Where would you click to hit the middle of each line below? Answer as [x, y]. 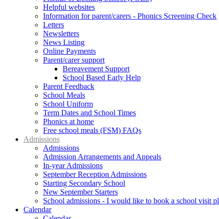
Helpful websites [69, 7]
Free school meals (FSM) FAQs [92, 130]
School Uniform [68, 104]
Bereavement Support [96, 68]
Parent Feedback [69, 86]
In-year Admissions [73, 165]
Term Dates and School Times [89, 112]
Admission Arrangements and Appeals [102, 156]
